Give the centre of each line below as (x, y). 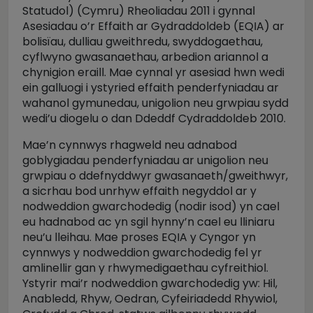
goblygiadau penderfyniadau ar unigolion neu (145, 160)
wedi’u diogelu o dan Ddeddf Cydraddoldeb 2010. (155, 118)
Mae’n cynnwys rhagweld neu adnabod (130, 145)
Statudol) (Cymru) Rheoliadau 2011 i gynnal (139, 11)
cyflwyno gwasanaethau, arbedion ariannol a (145, 57)
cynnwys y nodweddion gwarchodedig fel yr (142, 253)
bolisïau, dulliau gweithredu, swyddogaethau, (143, 42)
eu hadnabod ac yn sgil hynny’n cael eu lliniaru (148, 222)
